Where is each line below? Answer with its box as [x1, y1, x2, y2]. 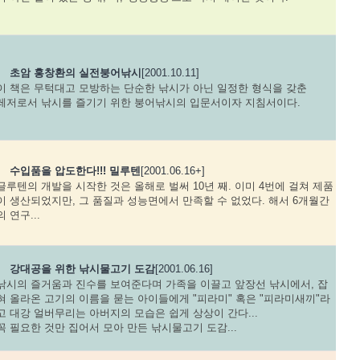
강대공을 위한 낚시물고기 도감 [9, 263, 155, 275]
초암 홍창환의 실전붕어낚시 [9, 67, 141, 79]
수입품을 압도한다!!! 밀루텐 [9, 165, 141, 177]
